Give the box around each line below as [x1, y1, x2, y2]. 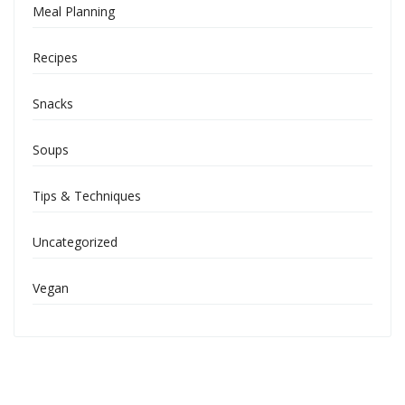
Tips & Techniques [33, 187, 141, 204]
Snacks [33, 95, 73, 112]
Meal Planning [33, 3, 115, 20]
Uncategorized [33, 233, 118, 250]
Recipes [33, 49, 78, 66]
